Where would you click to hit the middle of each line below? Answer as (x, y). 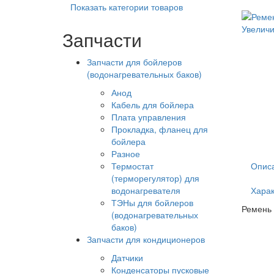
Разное (126, 154)
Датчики (127, 258)
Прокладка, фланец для (160, 129)
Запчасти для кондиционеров (146, 239)
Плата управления (149, 117)
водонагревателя (146, 191)
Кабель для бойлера (153, 105)
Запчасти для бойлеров (134, 62)
